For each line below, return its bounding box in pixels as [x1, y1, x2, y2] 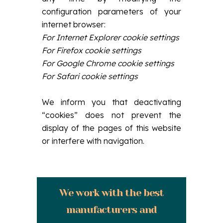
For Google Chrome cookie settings [42, 58, 174, 68]
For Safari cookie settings [42, 71, 138, 81]
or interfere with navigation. [42, 135, 144, 146]
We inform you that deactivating [42, 97, 181, 107]
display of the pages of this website [42, 122, 181, 133]
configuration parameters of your [42, 6, 181, 16]
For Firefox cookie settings [42, 45, 141, 55]
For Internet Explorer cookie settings [42, 32, 179, 42]
